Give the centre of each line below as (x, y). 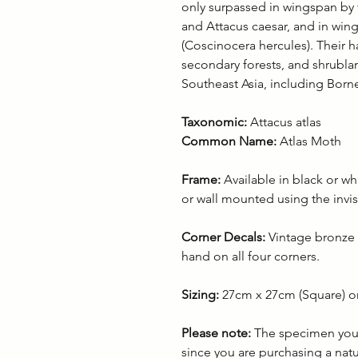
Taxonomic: (216, 122)
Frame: (201, 180)
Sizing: (202, 295)
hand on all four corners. (251, 257)
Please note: (216, 333)
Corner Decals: (223, 237)
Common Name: (231, 141)
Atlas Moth (310, 141)
